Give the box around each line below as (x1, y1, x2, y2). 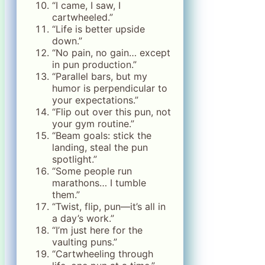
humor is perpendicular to (52, 82, 167, 94)
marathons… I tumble (52, 176, 146, 189)
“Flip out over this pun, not (52, 105, 171, 118)
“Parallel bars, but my (52, 70, 147, 82)
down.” (52, 34, 82, 47)
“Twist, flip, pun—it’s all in (52, 200, 166, 212)
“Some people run (52, 164, 132, 177)
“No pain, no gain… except (52, 46, 170, 59)
